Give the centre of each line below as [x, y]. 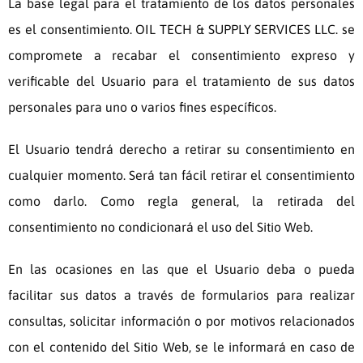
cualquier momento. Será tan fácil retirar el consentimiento [181, 175]
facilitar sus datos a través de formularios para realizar [181, 295]
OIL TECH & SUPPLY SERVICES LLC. [237, 30]
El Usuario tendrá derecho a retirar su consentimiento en [181, 149]
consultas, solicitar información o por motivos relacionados [181, 321]
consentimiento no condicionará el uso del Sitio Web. [160, 227]
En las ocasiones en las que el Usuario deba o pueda [181, 269]
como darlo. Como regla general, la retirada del [181, 201]
